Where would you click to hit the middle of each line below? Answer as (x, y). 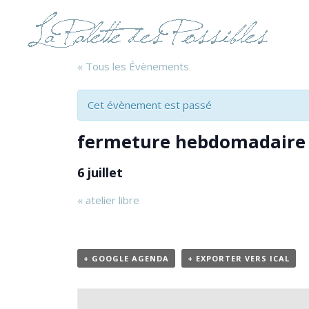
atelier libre (111, 200)
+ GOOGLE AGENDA (126, 258)
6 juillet (100, 172)
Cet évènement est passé (150, 105)
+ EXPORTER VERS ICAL (239, 258)
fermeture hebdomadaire (191, 141)
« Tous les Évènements (133, 66)
